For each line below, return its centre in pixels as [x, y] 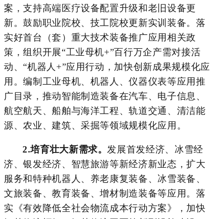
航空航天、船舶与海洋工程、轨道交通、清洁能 [105, 110]
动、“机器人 [30, 66]
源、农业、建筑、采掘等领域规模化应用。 [95, 125]
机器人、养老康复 [90, 178]
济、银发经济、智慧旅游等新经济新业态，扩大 [105, 164]
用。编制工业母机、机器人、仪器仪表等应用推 [105, 81]
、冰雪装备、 [177, 178]
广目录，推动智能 [43, 96]
